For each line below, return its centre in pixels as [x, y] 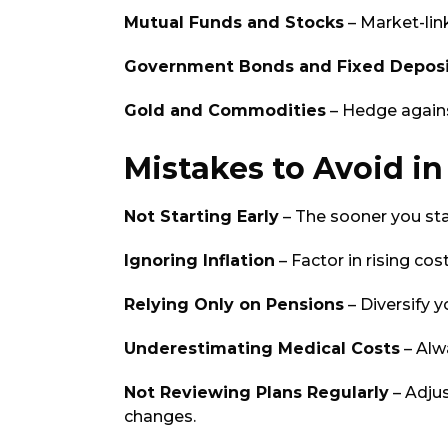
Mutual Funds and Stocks [234, 22]
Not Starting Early [201, 216]
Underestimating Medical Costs [262, 348]
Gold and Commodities [225, 110]
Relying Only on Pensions [234, 304]
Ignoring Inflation [199, 260]
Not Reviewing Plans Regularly [256, 392]
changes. [160, 416]
